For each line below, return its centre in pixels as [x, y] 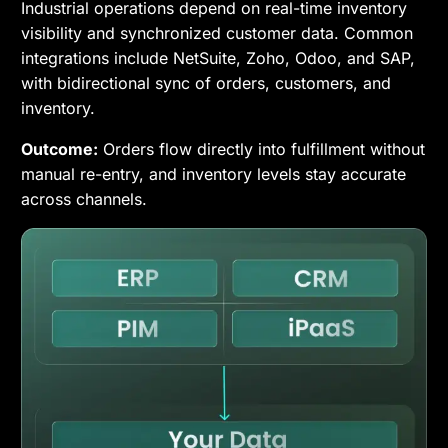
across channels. [84, 199]
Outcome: [60, 149]
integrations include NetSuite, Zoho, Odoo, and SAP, [218, 58]
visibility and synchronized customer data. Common [217, 33]
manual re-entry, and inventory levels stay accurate [214, 174]
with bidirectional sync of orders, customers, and [206, 83]
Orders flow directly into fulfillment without [262, 149]
